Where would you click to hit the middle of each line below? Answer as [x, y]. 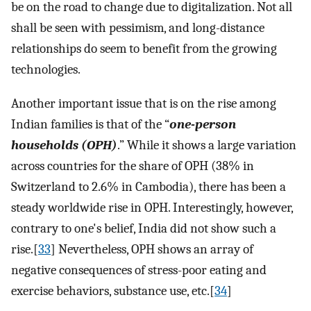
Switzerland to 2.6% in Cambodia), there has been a [149, 186]
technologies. [46, 70]
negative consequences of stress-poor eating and [139, 270]
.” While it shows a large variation [207, 145]
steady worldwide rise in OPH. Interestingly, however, [152, 207]
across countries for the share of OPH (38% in [133, 166]
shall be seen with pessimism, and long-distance [138, 28]
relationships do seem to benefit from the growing [144, 49]
